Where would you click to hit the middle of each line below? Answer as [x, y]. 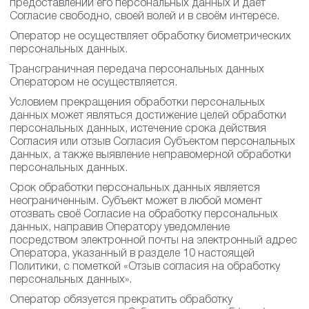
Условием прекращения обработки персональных [137, 103]
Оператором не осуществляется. [93, 83]
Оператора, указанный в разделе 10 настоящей [132, 254]
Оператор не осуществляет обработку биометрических [150, 37]
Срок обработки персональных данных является [135, 188]
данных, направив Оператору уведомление [120, 228]
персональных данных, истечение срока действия [138, 129]
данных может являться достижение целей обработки [148, 116]
